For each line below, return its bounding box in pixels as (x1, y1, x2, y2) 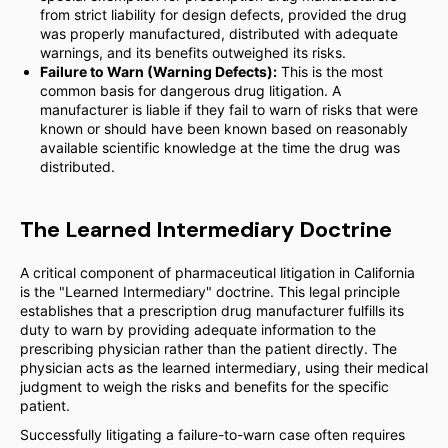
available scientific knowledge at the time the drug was (40, 139, 400, 156)
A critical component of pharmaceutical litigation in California (20, 264, 415, 281)
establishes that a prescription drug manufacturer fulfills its (20, 302, 404, 319)
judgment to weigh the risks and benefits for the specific (20, 378, 389, 395)
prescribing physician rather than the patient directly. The (20, 340, 397, 357)
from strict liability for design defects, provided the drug (40, 6, 407, 23)
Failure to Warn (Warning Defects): (40, 63, 277, 80)
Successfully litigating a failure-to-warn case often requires (20, 426, 405, 443)
